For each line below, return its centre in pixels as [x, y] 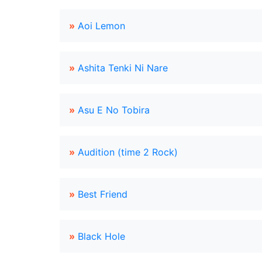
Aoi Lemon [101, 26]
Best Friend [103, 194]
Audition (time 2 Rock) [128, 152]
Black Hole [101, 236]
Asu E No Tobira [114, 110]
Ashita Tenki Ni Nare [123, 68]
